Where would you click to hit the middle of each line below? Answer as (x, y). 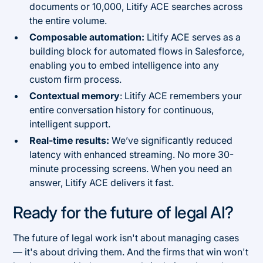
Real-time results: (70, 140)
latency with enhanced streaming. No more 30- (132, 154)
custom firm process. (77, 79)
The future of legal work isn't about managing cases (126, 237)
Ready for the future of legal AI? (123, 212)
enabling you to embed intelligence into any (124, 65)
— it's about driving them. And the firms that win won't (131, 252)
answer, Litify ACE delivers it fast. (102, 182)
